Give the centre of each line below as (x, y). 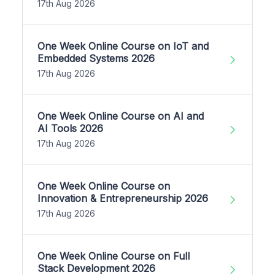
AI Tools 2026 (70, 128)
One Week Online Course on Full (114, 256)
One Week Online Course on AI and (121, 116)
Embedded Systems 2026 (96, 58)
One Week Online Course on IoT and (123, 46)
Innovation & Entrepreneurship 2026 (123, 198)
